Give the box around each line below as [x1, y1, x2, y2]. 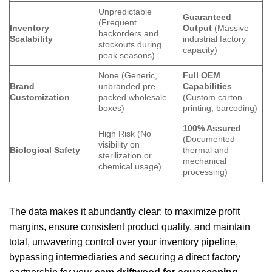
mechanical [183, 155, 227, 166]
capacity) [183, 44, 218, 55]
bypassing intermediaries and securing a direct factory [9, 252, 240, 263]
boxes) [98, 103, 125, 113]
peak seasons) [98, 50, 155, 60]
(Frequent [98, 17, 137, 27]
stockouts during [98, 39, 162, 49]
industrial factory [183, 33, 246, 44]
